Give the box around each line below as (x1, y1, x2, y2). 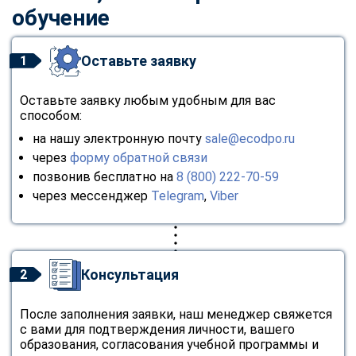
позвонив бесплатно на (33, 168, 176, 184)
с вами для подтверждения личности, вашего (20, 321, 295, 337)
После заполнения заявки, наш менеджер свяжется (20, 306, 332, 322)
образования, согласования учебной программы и (20, 336, 319, 352)
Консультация (81, 266, 179, 284)
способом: (20, 107, 82, 123)
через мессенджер (33, 188, 151, 203)
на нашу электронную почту (33, 130, 205, 146)
